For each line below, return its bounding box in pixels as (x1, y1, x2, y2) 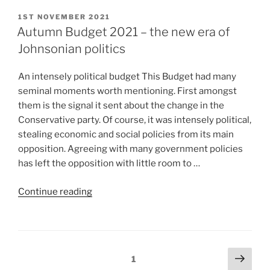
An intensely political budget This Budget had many (18, 71, 236, 83)
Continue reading (18, 186, 92, 197)
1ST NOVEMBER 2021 (18, 12, 110, 21)
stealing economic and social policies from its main (18, 129, 234, 140)
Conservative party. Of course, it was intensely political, (18, 115, 251, 126)
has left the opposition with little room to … (18, 158, 200, 169)
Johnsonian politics (18, 42, 125, 57)
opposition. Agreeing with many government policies (18, 143, 243, 155)
